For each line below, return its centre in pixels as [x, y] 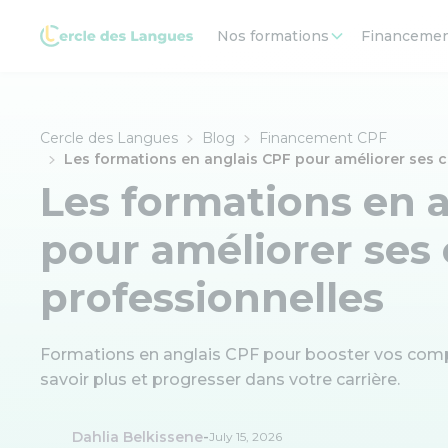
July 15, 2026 [245, 436]
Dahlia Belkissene [137, 436]
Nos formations [273, 36]
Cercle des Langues [109, 138]
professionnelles [212, 297]
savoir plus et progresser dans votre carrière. [220, 379]
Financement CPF [323, 138]
